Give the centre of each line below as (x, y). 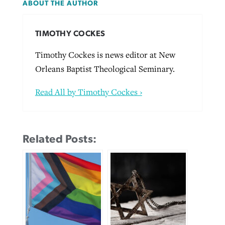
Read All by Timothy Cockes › (88, 92)
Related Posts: (60, 139)
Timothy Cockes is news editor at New (105, 54)
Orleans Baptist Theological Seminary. (105, 69)
